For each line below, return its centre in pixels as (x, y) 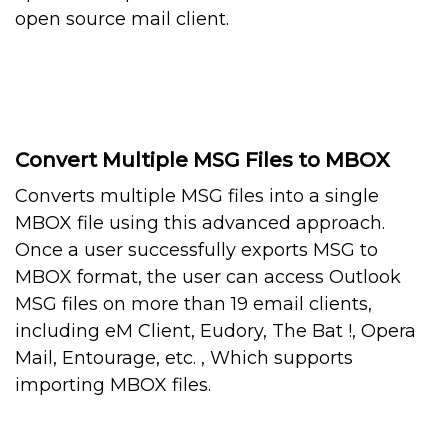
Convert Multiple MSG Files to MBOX (202, 160)
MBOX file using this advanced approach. (200, 223)
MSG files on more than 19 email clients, (193, 304)
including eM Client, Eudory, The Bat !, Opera (215, 331)
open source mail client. (122, 19)
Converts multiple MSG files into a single (197, 196)
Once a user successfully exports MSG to (196, 250)
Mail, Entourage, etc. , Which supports (184, 358)
